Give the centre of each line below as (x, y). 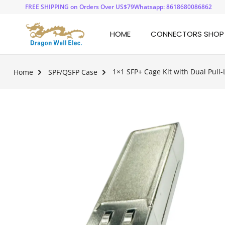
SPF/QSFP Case (73, 72)
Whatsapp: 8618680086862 (173, 7)
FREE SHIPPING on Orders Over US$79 (80, 7)
